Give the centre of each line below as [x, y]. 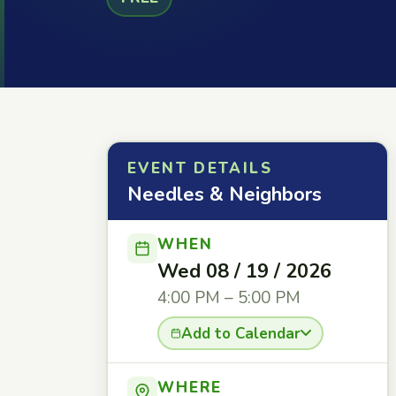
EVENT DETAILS [200, 168]
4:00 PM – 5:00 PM [229, 298]
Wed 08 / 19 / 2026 [244, 271]
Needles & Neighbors [225, 194]
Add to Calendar [240, 333]
